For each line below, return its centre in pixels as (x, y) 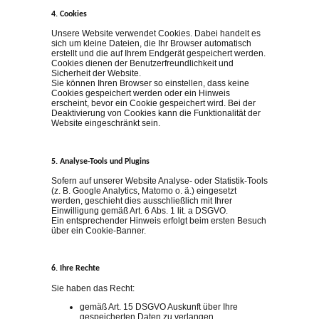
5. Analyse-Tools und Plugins (100, 161)
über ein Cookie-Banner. (99, 230)
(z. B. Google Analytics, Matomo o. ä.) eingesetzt (144, 190)
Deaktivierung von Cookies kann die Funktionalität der (156, 114)
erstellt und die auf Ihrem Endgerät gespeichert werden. (158, 54)
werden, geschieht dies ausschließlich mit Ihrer (142, 200)
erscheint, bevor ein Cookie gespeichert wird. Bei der (153, 104)
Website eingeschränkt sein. (106, 124)
